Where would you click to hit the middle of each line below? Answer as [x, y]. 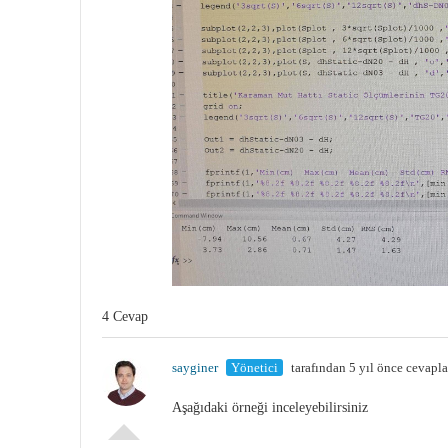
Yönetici [254, 367]
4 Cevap [125, 316]
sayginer [195, 367]
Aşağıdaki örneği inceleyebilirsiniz [270, 407]
